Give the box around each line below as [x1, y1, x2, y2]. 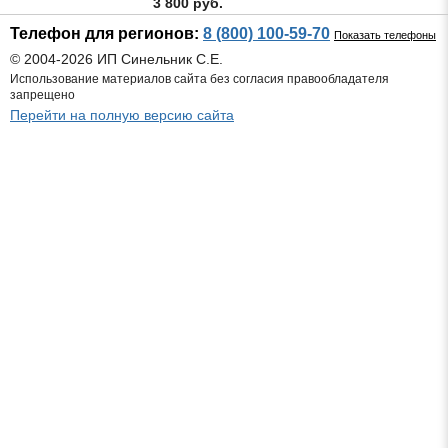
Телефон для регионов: [10, 25, 203, 42]
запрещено [10, 88, 75, 102]
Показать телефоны [334, 29, 436, 41]
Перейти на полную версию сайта [10, 107, 234, 123]
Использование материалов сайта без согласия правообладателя [10, 72, 389, 86]
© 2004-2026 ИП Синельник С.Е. [10, 51, 223, 67]
